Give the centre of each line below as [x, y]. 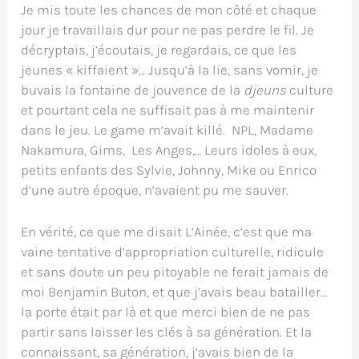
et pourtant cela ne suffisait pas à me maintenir [168, 110]
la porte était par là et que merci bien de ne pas [166, 312]
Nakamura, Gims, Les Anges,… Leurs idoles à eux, [169, 150]
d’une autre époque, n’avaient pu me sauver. [155, 190]
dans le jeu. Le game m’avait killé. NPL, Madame [167, 130]
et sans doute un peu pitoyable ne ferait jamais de [175, 272]
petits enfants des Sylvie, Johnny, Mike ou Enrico [169, 170]
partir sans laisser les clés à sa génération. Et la [167, 332]
